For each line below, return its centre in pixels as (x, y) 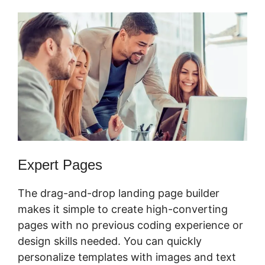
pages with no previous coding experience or (130, 225)
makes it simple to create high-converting (123, 209)
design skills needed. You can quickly (110, 241)
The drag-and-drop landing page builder (119, 193)
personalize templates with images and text (127, 257)
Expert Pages (60, 165)
